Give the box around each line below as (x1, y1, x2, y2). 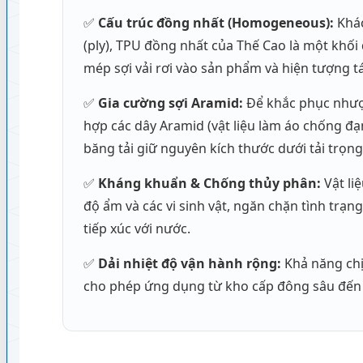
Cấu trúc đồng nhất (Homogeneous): (97, 14, 334, 32)
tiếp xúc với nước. (83, 220, 190, 237)
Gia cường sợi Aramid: (97, 94, 243, 112)
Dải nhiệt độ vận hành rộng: (97, 254, 281, 272)
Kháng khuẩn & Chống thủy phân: (97, 174, 321, 192)
